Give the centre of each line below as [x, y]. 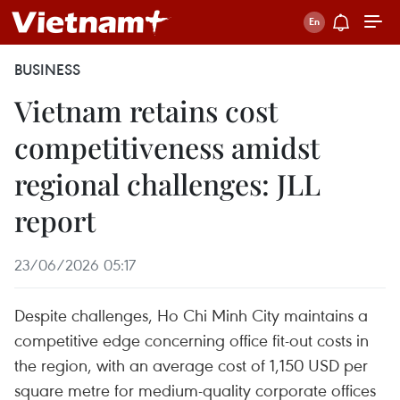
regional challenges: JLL [167, 183]
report [55, 220]
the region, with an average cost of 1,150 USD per [191, 365]
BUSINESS [47, 70]
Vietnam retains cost [146, 110]
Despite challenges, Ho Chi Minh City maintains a [191, 315]
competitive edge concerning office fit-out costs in [192, 340]
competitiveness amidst [167, 147]
